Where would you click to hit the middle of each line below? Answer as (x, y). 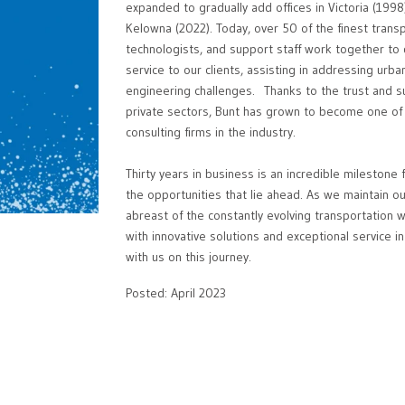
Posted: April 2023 (176, 293)
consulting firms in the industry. (211, 132)
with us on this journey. (188, 257)
